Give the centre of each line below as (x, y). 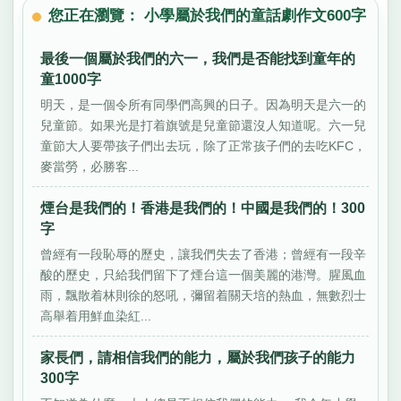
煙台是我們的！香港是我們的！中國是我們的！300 (203, 209)
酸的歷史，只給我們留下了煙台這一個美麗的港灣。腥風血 (204, 274)
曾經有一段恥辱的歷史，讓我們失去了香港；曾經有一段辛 (204, 254)
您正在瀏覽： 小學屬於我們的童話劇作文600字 (208, 16)
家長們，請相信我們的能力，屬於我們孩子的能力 (198, 358)
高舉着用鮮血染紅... (96, 316)
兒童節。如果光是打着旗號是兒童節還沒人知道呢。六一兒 (204, 125)
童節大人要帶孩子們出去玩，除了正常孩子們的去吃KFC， (204, 145)
